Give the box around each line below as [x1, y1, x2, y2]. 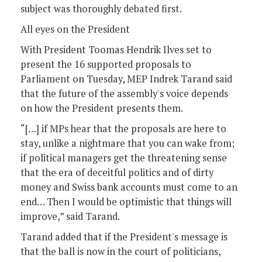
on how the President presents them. [20, 101, 183, 115]
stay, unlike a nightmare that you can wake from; [20, 136, 235, 150]
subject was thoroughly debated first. [20, 2, 182, 15]
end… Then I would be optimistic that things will [20, 195, 232, 208]
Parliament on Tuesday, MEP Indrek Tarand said [20, 72, 232, 85]
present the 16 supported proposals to [20, 57, 191, 71]
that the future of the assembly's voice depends [20, 87, 228, 100]
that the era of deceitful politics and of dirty [20, 166, 213, 179]
